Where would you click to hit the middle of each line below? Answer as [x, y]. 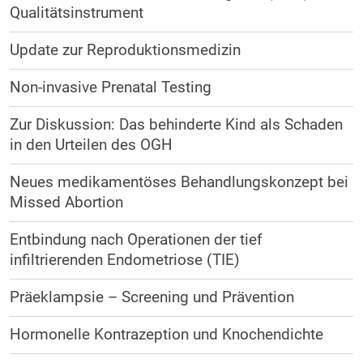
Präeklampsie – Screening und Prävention [152, 298]
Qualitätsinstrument [76, 13]
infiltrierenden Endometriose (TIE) [124, 261]
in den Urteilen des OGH [91, 145]
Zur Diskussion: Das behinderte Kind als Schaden [176, 125]
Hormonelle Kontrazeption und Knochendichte [166, 335]
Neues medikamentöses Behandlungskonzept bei [179, 183]
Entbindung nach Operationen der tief [136, 240]
